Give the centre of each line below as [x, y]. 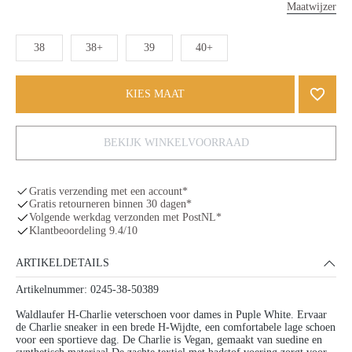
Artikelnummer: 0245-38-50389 [87, 289]
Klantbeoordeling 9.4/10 [83, 231]
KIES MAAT [155, 93]
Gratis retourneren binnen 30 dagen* [110, 204]
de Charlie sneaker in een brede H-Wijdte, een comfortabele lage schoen [176, 327]
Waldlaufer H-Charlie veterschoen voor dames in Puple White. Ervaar [171, 314]
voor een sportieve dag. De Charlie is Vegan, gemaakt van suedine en [169, 339]
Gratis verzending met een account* [108, 191]
